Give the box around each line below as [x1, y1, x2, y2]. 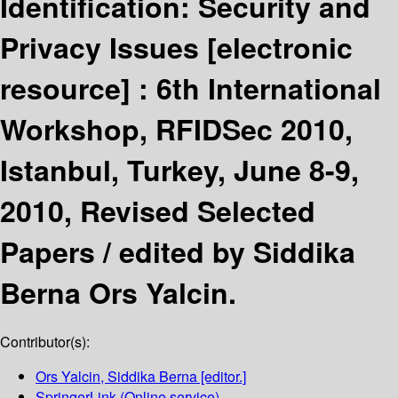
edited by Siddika [119, 230, 355, 272]
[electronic [207, 26, 353, 68]
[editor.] [197, 366, 246, 387]
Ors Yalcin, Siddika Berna [36, 366, 197, 387]
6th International [156, 67, 381, 108]
